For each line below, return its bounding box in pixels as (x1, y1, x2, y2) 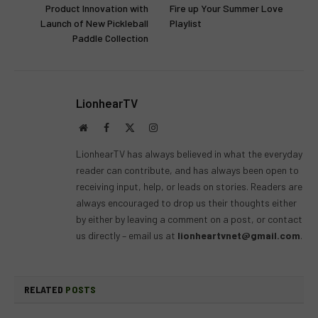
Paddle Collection (72, 31, 148, 44)
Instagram (157, 121, 197, 132)
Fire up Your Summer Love (170, 1, 283, 14)
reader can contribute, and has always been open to (76, 163, 299, 176)
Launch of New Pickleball (40, 16, 148, 29)
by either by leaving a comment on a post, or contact (76, 212, 302, 225)
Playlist (170, 16, 202, 29)
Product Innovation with (45, 1, 148, 14)
